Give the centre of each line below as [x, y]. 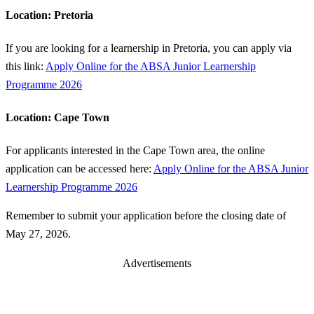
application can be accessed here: [80, 168]
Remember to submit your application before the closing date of [146, 216]
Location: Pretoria [49, 15]
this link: [26, 66]
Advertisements [157, 263]
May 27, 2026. [38, 234]
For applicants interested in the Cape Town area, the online [135, 150]
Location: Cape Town [57, 117]
